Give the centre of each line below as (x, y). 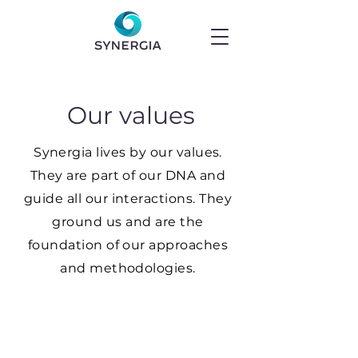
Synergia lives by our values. (128, 152)
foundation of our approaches (128, 245)
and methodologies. (128, 268)
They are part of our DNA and (128, 175)
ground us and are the (128, 222)
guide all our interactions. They (128, 199)
